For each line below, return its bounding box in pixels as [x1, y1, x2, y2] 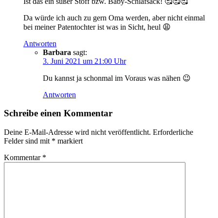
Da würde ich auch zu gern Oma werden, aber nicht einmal [23, 13, 205, 22]
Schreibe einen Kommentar [4, 108, 112, 119]
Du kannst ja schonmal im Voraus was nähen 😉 [43, 73, 191, 82]
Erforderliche [153, 128, 193, 137]
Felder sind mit [4, 137, 52, 145]
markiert [55, 137, 83, 145]
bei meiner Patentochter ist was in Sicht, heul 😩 [23, 22, 171, 31]
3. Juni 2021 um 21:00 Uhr [43, 56, 126, 65]
